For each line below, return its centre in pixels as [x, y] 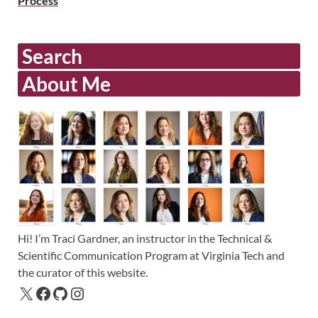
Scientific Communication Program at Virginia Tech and [151, 256]
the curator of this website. [83, 273]
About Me [66, 83]
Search [52, 56]
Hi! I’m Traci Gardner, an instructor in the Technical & [145, 238]
